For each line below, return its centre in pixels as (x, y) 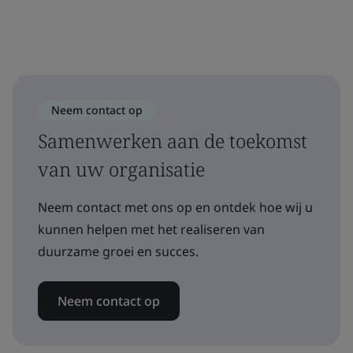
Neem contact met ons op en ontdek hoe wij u (175, 207)
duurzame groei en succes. (118, 251)
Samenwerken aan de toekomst (173, 141)
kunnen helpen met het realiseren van (151, 229)
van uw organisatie (121, 169)
